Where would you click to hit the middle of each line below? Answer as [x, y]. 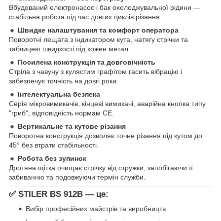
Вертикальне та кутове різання [72, 126]
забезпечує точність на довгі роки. [64, 81]
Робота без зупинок [52, 158]
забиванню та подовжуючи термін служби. [77, 177]
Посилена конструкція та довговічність [87, 62]
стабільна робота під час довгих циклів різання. [85, 17]
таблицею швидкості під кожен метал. [70, 49]
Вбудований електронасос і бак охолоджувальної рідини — [105, 7]
